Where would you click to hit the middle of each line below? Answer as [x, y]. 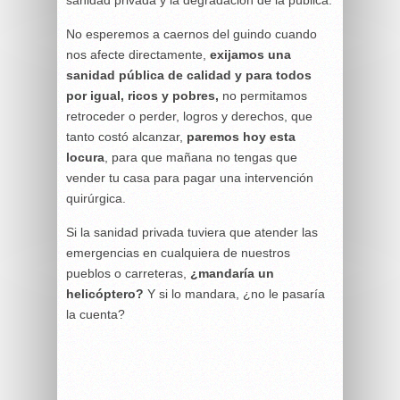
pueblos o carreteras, [128, 273]
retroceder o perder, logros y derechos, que [189, 116]
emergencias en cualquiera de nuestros [178, 253]
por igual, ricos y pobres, [142, 96]
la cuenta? [96, 314]
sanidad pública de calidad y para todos [189, 75]
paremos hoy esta [241, 137]
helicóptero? [105, 294]
